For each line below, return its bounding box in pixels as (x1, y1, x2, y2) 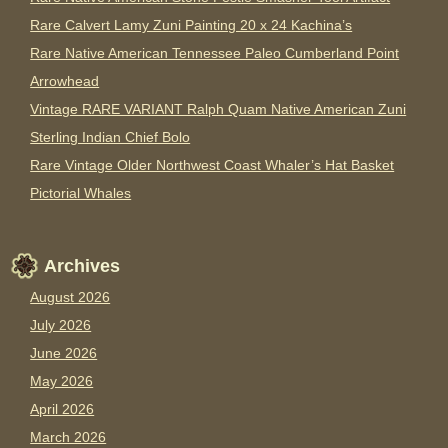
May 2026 (30, 373, 94, 390)
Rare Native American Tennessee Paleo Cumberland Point (30, 45, 400, 62)
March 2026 (30, 429, 107, 446)
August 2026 (30, 289, 111, 306)
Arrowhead (30, 73, 100, 90)
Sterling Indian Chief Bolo (30, 129, 191, 146)
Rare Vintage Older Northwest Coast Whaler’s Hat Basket (30, 157, 395, 174)
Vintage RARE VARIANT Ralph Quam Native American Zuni (30, 101, 407, 118)
